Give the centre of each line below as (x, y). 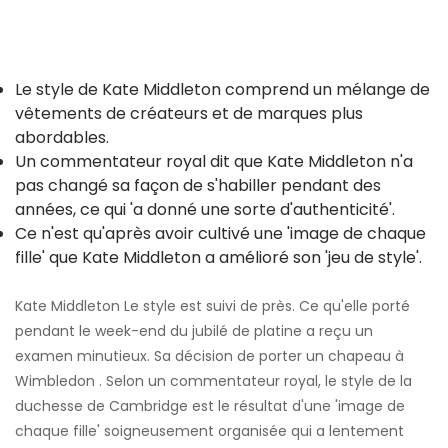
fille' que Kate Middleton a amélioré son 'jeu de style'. (218, 258)
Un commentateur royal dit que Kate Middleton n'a (214, 162)
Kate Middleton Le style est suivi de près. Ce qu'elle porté (212, 306)
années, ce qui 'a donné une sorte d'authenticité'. (205, 210)
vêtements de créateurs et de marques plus (189, 114)
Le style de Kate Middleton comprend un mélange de (222, 90)
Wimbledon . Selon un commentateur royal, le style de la (213, 381)
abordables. (62, 138)
